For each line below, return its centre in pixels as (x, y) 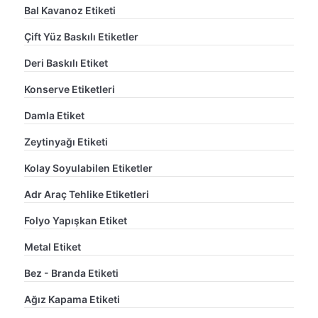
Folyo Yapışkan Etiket (76, 220)
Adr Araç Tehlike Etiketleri (87, 194)
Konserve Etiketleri (70, 89)
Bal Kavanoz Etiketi (70, 10)
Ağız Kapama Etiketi (72, 299)
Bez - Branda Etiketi (71, 273)
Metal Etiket (53, 246)
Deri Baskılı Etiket (66, 62)
